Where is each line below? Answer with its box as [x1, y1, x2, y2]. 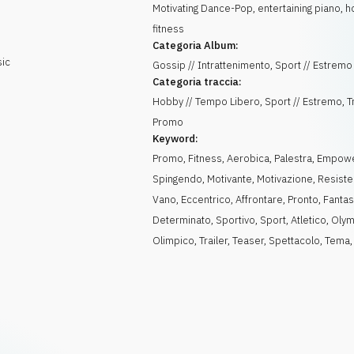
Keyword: [153, 132, 199, 145]
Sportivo [216, 213, 256, 227]
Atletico [291, 213, 327, 227]
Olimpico [153, 234, 195, 247]
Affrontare [235, 193, 284, 206]
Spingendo [153, 172, 203, 186]
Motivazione [257, 172, 314, 186]
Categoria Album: [153, 39, 239, 52]
